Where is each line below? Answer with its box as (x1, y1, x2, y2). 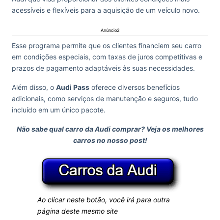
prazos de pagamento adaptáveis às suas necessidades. (12, 64, 195, 72)
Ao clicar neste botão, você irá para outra (37, 195, 170, 204)
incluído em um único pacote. (12, 106, 106, 114)
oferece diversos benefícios (89, 83, 180, 91)
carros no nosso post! (73, 136, 147, 144)
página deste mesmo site (37, 207, 118, 215)
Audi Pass (56, 83, 89, 91)
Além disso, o (12, 83, 56, 91)
